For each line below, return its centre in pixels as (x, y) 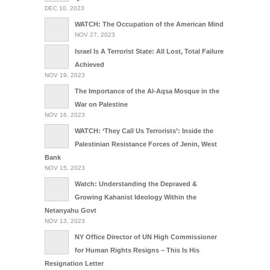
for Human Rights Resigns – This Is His (137, 250)
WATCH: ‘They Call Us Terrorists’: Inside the (144, 130)
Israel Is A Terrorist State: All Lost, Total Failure (149, 51)
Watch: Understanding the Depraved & (136, 184)
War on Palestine (101, 104)
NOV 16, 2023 (65, 115)
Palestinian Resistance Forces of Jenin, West (146, 144)
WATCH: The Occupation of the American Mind (149, 24)
